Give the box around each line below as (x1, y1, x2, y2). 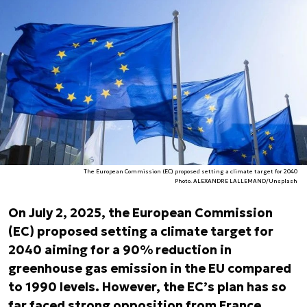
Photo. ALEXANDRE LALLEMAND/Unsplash (175, 177, 298, 184)
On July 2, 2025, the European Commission (8, 205, 273, 221)
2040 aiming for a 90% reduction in (8, 242, 232, 258)
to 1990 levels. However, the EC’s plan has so (8, 279, 286, 295)
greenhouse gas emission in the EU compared (8, 260, 291, 276)
